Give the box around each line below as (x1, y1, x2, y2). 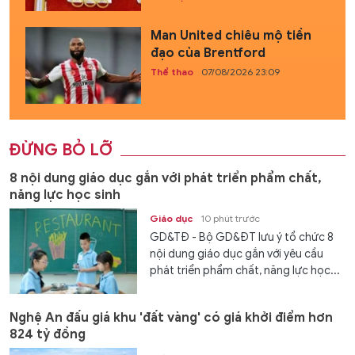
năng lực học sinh (10, 187, 120, 204)
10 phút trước (200, 212, 261, 225)
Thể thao (150, 66, 193, 78)
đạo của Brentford (150, 45, 265, 62)
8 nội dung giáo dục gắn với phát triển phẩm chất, (10, 170, 322, 187)
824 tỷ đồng (10, 326, 86, 342)
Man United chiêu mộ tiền (150, 28, 311, 44)
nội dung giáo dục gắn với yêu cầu (150, 247, 324, 261)
